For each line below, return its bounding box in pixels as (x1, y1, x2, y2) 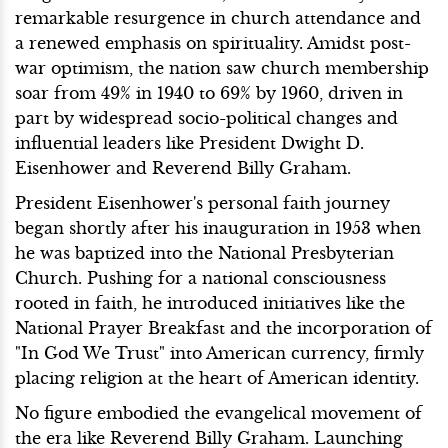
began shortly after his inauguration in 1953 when (15, 217, 421, 238)
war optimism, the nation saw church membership (15, 57, 429, 78)
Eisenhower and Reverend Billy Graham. (15, 157, 351, 178)
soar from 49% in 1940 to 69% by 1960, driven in (15, 82, 403, 103)
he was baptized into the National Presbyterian (15, 242, 394, 263)
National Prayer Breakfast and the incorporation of (15, 317, 432, 338)
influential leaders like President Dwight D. (15, 132, 364, 153)
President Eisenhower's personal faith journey (15, 192, 390, 213)
